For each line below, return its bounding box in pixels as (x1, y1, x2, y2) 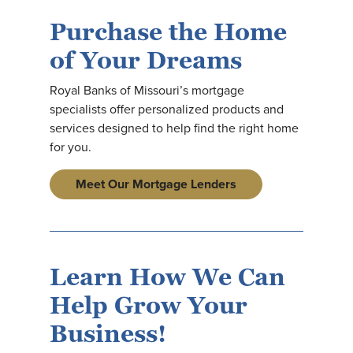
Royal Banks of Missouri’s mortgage (50, 81, 244, 99)
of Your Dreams (50, 45, 242, 76)
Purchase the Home (50, 17, 287, 47)
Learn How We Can (50, 262, 285, 292)
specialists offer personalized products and (50, 100, 284, 118)
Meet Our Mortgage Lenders (76, 175, 236, 193)
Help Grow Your (50, 290, 247, 321)
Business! (50, 318, 166, 349)
